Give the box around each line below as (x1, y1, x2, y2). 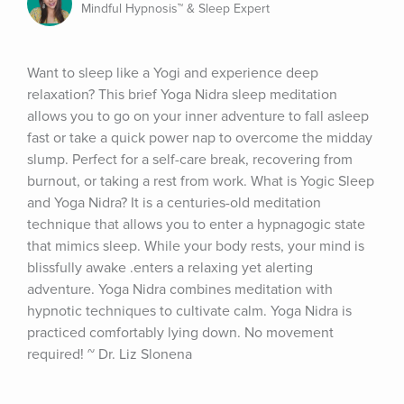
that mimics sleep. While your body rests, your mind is (27, 237, 364, 255)
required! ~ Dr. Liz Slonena (27, 345, 192, 363)
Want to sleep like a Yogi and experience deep (27, 64, 318, 82)
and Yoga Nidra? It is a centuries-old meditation (27, 194, 321, 212)
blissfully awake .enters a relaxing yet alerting (27, 259, 313, 277)
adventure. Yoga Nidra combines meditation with (27, 280, 333, 298)
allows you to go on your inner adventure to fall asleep (27, 107, 369, 125)
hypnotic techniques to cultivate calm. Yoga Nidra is (27, 302, 352, 320)
